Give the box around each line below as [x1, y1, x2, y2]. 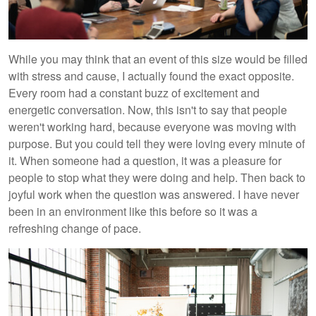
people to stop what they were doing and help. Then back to [8, 169, 305, 186]
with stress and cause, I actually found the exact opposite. [8, 67, 294, 84]
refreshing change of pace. [8, 219, 141, 236]
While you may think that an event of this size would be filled [8, 50, 308, 67]
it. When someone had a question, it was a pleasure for [8, 152, 281, 169]
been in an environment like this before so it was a [8, 202, 257, 219]
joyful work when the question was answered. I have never [8, 186, 299, 202]
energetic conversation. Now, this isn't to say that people [8, 101, 287, 118]
